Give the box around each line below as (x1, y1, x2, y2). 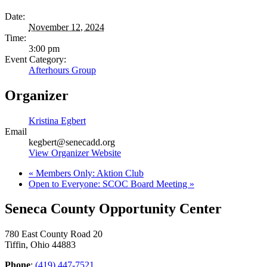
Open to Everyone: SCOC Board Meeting (29, 178, 190, 189)
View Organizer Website (29, 147, 121, 158)
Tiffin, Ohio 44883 (5, 240, 76, 250)
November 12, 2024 (29, 21, 104, 32)
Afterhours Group (29, 64, 96, 75)
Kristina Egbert (29, 115, 86, 126)
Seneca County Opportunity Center (5, 201, 222, 217)
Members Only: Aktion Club (33, 167, 144, 178)
